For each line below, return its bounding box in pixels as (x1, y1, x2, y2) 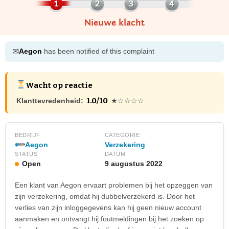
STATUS (15, 150, 37, 157)
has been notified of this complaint (42, 47, 154, 56)
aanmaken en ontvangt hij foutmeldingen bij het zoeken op (15, 214, 204, 223)
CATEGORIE (104, 131, 140, 138)
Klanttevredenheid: (16, 96, 83, 105)
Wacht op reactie (26, 80, 93, 90)
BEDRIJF (15, 131, 40, 138)
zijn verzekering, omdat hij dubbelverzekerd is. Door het (15, 192, 195, 200)
